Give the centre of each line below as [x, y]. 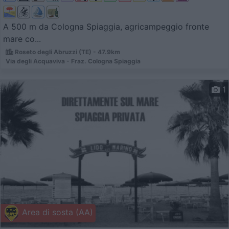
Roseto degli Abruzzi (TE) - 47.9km [67, 52]
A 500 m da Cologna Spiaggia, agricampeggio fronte [106, 26]
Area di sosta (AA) [56, 212]
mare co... [22, 39]
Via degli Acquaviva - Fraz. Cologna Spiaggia [73, 61]
